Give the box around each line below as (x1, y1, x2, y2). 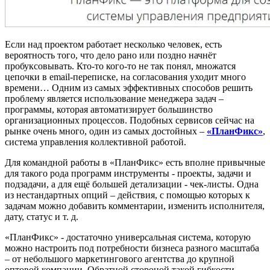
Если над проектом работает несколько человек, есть (5, 39, 222, 50)
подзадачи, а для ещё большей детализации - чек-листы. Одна (5, 179, 259, 190)
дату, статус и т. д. (5, 212, 78, 222)
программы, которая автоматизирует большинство (5, 104, 213, 115)
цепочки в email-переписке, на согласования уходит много (5, 72, 246, 83)
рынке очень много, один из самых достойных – (5, 126, 207, 137)
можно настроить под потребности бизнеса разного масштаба (5, 243, 259, 254)
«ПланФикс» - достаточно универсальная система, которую (5, 232, 251, 243)
